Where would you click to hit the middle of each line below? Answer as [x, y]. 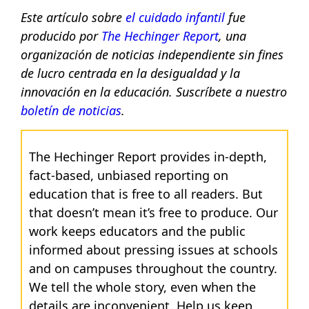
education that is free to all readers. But [146, 194]
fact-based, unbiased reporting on [129, 176]
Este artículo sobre [73, 17]
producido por [61, 36]
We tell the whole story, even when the [142, 287]
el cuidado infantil [175, 17]
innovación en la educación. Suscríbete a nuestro [154, 91]
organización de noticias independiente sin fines [152, 54]
